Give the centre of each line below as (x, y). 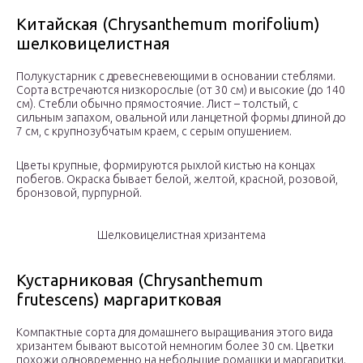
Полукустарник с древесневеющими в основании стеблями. (176, 77)
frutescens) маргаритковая (119, 300)
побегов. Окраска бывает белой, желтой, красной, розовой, (177, 179)
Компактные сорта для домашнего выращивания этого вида (175, 333)
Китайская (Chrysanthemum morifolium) (168, 24)
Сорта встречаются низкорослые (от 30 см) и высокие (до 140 (181, 90)
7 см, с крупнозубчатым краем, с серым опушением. (154, 132)
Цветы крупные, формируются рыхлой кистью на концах (166, 166)
